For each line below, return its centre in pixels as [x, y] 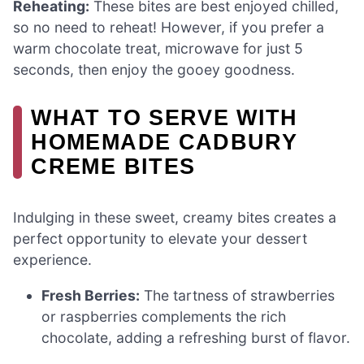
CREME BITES [113, 166]
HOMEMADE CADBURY [165, 141]
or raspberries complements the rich [164, 316]
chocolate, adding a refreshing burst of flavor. [196, 337]
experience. [52, 259]
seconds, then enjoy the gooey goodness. [154, 69]
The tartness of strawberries [238, 295]
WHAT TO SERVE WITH [165, 117]
